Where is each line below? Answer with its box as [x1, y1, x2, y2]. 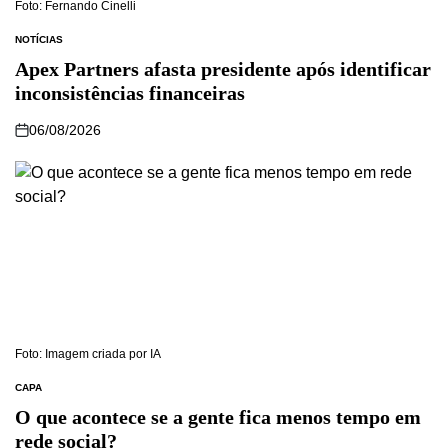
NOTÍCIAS [15, 33, 63, 45]
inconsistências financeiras [15, 81, 245, 104]
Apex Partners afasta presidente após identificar [15, 57, 431, 80]
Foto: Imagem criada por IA [15, 346, 161, 361]
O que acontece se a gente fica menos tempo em [15, 405, 421, 428]
